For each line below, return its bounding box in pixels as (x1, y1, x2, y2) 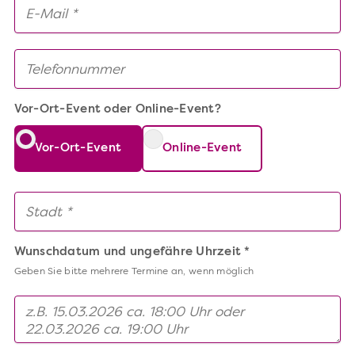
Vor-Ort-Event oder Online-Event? (13, 104, 221, 116)
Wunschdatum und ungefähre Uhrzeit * (13, 246, 250, 259)
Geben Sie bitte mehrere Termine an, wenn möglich (13, 267, 254, 277)
